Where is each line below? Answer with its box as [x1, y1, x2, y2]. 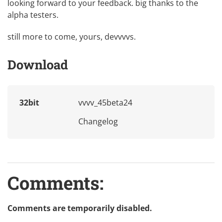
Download [7, 55, 68, 73]
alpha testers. [7, 9, 58, 20]
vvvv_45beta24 [78, 97, 132, 109]
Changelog [78, 116, 118, 127]
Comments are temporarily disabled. [7, 203, 152, 214]
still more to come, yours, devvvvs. [7, 31, 136, 42]
